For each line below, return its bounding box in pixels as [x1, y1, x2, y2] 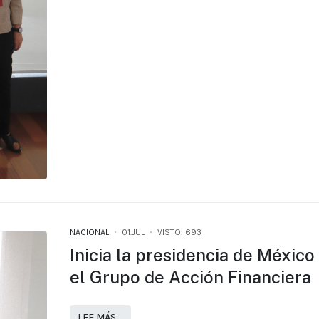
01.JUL [121, 226, 145, 237]
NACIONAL [69, 226, 109, 237]
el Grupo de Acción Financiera [69, 266, 311, 287]
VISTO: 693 [157, 226, 202, 237]
